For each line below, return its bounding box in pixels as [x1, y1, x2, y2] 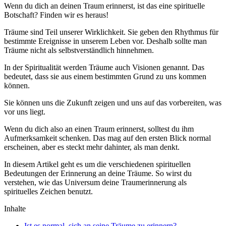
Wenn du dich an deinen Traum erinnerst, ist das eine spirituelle [4, 2, 205, 11]
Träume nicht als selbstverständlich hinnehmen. [4, 46, 154, 55]
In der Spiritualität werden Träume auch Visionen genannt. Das [4, 63, 204, 72]
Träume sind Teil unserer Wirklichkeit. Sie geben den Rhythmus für [4, 28, 218, 37]
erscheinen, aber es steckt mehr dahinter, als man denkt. [4, 143, 180, 152]
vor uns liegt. [4, 107, 45, 117]
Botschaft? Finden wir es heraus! [4, 11, 108, 20]
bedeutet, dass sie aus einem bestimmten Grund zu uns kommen [4, 72, 206, 81]
